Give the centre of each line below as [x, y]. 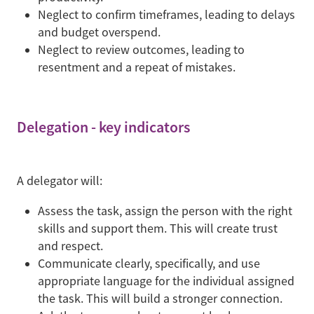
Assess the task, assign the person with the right [165, 211]
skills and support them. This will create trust [158, 228]
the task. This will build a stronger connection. [160, 298]
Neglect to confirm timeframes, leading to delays [166, 15]
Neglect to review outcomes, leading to [141, 50]
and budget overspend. [99, 32]
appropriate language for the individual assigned [166, 281]
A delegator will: [60, 180]
